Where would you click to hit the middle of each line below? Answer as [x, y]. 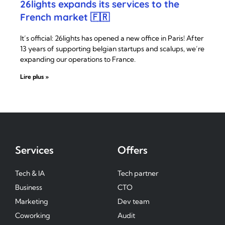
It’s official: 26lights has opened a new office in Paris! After [112, 38]
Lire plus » [34, 77]
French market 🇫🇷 [65, 17]
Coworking [33, 215]
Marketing [32, 201]
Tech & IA [30, 173]
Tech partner [138, 173]
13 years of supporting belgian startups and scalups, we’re [112, 49]
